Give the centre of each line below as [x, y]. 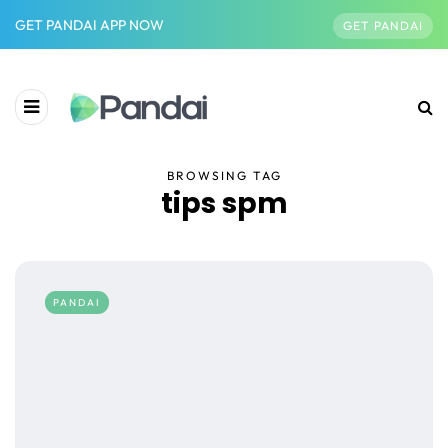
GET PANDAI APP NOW [89, 24]
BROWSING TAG [224, 176]
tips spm [224, 204]
